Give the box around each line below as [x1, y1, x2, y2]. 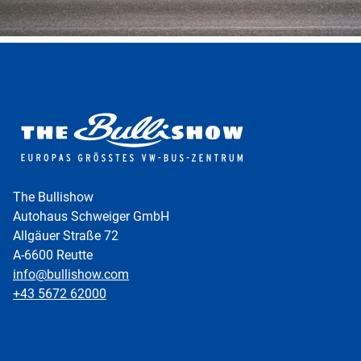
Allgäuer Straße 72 [13, 226, 118, 243]
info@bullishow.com [13, 265, 129, 282]
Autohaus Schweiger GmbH [13, 207, 169, 224]
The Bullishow [13, 188, 93, 205]
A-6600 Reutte [13, 246, 93, 263]
